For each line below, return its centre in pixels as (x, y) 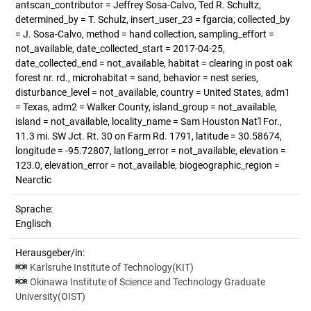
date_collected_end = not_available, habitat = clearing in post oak (154, 63)
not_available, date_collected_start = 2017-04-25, (120, 49)
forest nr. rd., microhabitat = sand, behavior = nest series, (137, 78)
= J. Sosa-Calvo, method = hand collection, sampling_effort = (145, 34)
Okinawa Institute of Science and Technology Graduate (148, 282)
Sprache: (34, 209)
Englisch (33, 224)
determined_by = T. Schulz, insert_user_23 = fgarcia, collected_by (153, 19)
